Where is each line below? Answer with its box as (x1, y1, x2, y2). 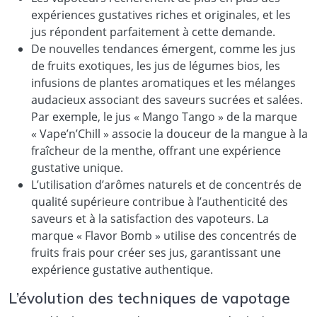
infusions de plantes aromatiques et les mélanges (31, 74, 296, 91)
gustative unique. (31, 159, 123, 175)
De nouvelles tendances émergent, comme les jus (31, 40, 296, 57)
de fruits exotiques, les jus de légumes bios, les (31, 57, 280, 74)
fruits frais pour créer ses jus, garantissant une (31, 244, 281, 260)
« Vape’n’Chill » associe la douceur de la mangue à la (31, 125, 308, 142)
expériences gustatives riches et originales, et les (31, 6, 291, 23)
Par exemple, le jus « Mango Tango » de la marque (31, 108, 297, 125)
